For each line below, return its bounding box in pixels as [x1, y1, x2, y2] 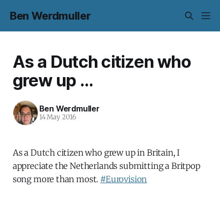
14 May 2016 [39, 113, 76, 122]
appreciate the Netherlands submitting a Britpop [12, 160, 200, 171]
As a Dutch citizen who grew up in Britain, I [12, 147, 180, 158]
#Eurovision [100, 173, 147, 185]
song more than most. [12, 173, 101, 185]
